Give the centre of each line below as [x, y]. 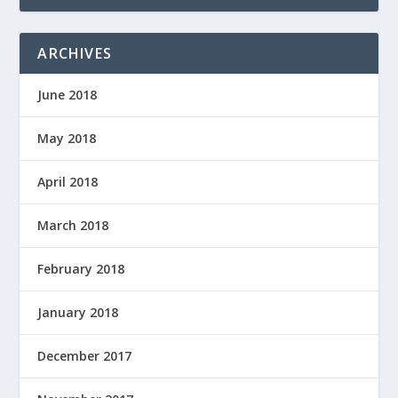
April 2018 [68, 182]
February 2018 [81, 269]
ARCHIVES [75, 54]
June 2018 [68, 95]
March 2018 [73, 226]
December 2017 [85, 356]
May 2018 [67, 139]
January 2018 [78, 313]
